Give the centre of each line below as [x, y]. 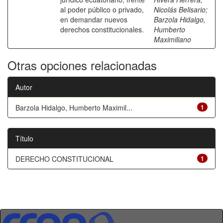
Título [24, 138]
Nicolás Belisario [180, 9]
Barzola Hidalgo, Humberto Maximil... [74, 108]
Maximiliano [172, 39]
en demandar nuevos [94, 19]
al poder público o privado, [102, 9]
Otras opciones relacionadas [82, 65]
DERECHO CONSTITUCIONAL [64, 159]
